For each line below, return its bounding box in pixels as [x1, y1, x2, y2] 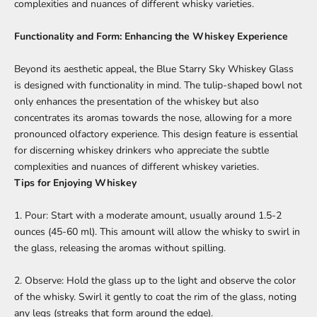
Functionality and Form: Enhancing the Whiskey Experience [14, 29, 288, 43]
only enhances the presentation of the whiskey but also [14, 94, 259, 108]
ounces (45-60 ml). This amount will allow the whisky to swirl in [14, 224, 300, 238]
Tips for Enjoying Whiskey [14, 175, 137, 190]
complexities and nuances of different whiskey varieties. [14, 159, 259, 173]
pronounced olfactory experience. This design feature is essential [14, 127, 298, 141]
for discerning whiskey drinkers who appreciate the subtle [14, 143, 269, 157]
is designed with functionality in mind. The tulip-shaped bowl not [14, 78, 302, 92]
